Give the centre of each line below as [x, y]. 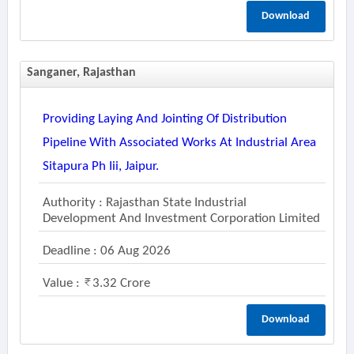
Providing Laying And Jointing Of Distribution [164, 119]
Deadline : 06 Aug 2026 [106, 251]
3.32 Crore [121, 283]
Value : [62, 283]
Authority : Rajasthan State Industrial [144, 203]
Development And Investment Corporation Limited [181, 218]
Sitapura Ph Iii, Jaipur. [100, 166]
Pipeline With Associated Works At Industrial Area [179, 143]
